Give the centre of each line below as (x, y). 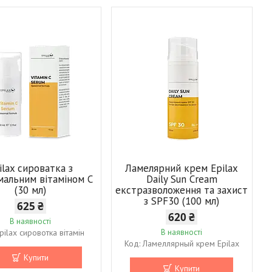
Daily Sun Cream (182, 179)
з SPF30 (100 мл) (182, 201)
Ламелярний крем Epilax (182, 168)
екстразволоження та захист (182, 190)
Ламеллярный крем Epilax (191, 243)
